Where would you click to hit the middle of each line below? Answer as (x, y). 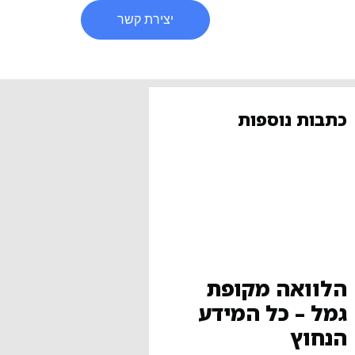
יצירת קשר (145, 19)
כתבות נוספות (293, 120)
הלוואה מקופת (277, 289)
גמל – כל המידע (273, 313)
